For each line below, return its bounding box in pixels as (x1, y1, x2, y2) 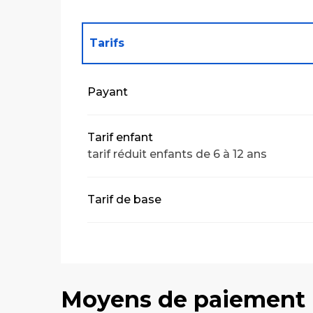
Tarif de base (87, 192, 162, 206)
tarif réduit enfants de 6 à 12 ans (87, 147, 268, 161)
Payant (87, 85, 129, 99)
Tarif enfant (87, 130, 154, 144)
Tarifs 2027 (89, 75, 158, 89)
